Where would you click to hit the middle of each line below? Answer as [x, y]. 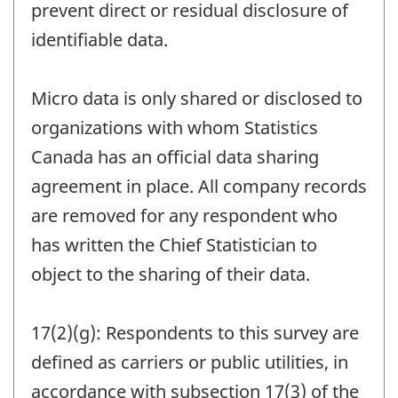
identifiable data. [99, 39]
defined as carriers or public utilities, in [190, 362]
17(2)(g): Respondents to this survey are [195, 332]
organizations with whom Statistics [175, 127]
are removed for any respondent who [184, 215]
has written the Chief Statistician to [174, 244]
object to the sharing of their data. [171, 274]
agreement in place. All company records [199, 186]
